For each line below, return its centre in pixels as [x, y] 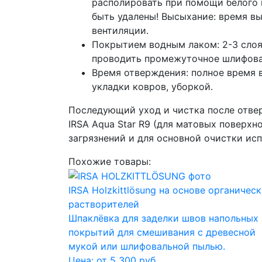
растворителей [104, 204]
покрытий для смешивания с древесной [162, 232]
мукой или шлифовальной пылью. [147, 247]
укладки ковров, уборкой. [152, 86]
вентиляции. [120, 30]
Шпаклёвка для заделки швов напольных [163, 218]
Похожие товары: [110, 161]
